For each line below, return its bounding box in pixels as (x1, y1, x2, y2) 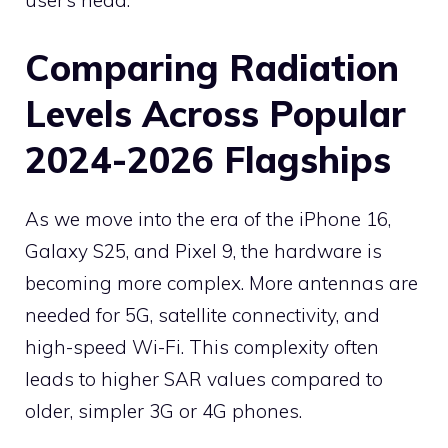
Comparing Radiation (25, 44, 399, 90)
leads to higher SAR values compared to (25, 366, 383, 391)
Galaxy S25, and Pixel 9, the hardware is (25, 238, 382, 263)
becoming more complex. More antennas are (25, 270, 418, 295)
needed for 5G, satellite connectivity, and (25, 302, 380, 327)
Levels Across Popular (25, 90, 406, 136)
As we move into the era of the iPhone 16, (25, 206, 391, 231)
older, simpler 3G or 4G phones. (25, 398, 302, 423)
